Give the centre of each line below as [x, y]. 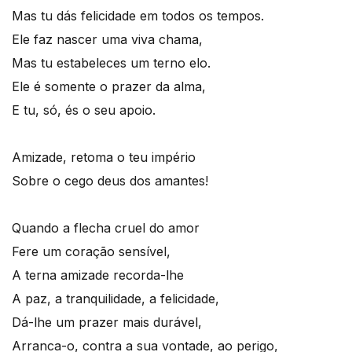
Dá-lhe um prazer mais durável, [107, 322]
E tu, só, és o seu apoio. [84, 110]
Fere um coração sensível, [91, 251]
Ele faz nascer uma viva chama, [107, 39]
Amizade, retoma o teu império [104, 157]
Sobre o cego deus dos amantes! [110, 181]
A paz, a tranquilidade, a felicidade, [115, 299]
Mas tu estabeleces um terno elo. [111, 63]
